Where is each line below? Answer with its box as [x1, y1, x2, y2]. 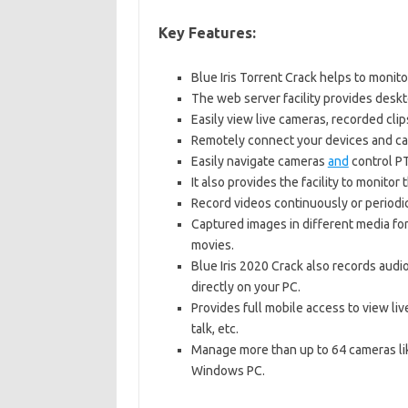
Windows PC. [190, 363, 265, 378]
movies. [190, 238, 234, 252]
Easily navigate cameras [190, 154, 328, 168]
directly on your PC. [190, 280, 301, 294]
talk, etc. [190, 321, 239, 336]
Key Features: [158, 25, 256, 41]
